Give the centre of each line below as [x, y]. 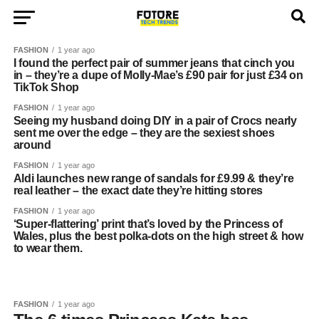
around [32, 145]
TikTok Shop [46, 87]
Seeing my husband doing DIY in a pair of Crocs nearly [155, 121]
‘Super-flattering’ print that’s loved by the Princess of [148, 224]
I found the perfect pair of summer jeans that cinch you [154, 63]
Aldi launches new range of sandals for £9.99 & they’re [153, 178]
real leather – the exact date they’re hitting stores [138, 190]
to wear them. [48, 248]
